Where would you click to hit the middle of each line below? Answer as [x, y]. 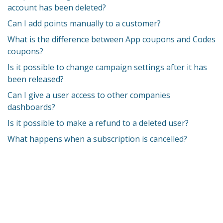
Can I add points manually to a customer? [84, 23]
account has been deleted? [57, 7]
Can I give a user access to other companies [89, 95]
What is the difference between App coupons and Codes [111, 39]
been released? [36, 79]
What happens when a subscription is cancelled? [97, 139]
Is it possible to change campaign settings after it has [107, 67]
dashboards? [31, 107]
